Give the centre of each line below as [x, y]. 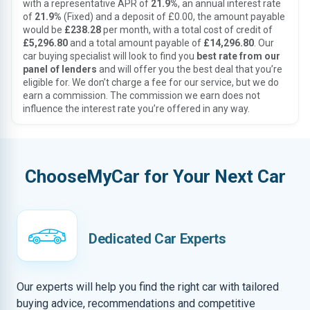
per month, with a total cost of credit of [187, 30]
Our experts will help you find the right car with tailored [148, 287]
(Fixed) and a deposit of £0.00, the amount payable [173, 17]
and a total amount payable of [136, 43]
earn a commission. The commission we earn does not [142, 95]
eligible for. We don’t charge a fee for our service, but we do [151, 82]
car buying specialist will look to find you [110, 56]
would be [44, 30]
